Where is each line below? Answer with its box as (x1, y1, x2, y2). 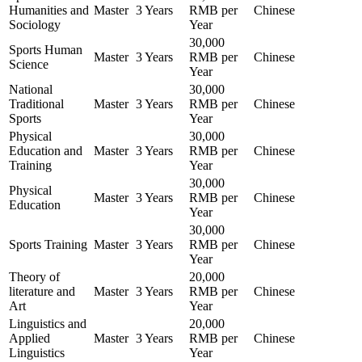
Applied (9, 331, 50, 346)
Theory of (9, 270, 60, 284)
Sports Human (9, 43, 82, 57)
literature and (9, 284, 75, 299)
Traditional (9, 97, 64, 112)
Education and (9, 144, 82, 158)
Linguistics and (9, 317, 86, 331)
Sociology (9, 18, 61, 32)
